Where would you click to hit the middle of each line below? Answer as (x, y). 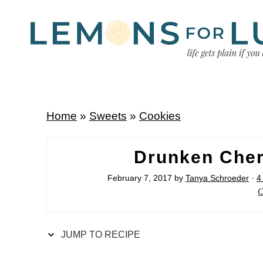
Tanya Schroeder (217, 178)
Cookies (160, 116)
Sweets (108, 116)
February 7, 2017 (139, 178)
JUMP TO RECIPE (99, 235)
